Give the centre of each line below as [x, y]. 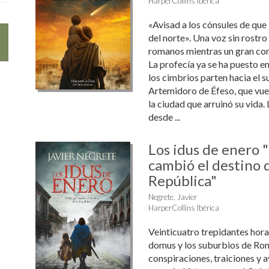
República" [182, 180]
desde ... [164, 117]
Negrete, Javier [172, 197]
